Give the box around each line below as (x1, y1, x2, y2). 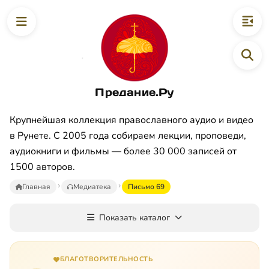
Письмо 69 (128, 181, 165, 192)
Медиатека (73, 181, 111, 192)
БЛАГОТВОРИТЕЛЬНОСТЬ (59, 254, 153, 264)
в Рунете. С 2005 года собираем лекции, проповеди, (10, 128, 246, 142)
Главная (22, 181, 50, 192)
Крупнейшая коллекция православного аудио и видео (10, 113, 253, 127)
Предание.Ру (95, 85, 174, 99)
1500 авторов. (10, 160, 75, 174)
